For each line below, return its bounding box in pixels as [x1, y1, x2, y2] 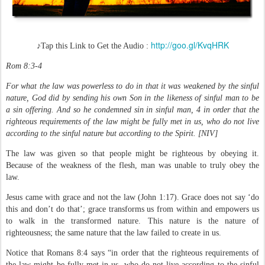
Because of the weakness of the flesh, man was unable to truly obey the [6, 161, 259, 170]
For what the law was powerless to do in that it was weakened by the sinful [6, 82, 259, 91]
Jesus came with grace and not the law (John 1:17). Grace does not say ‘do [6, 193, 259, 202]
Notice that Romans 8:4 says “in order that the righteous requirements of [6, 248, 259, 257]
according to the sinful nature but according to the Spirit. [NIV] [6, 129, 218, 138]
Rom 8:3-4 [6, 62, 42, 70]
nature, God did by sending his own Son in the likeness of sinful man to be [6, 93, 259, 102]
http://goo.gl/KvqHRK [150, 39, 229, 51]
